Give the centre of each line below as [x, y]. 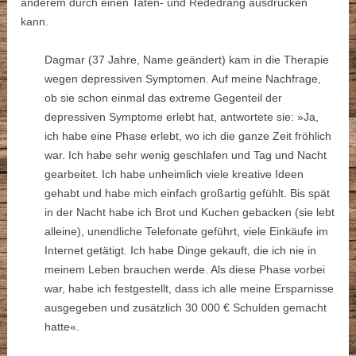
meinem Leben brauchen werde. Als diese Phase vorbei [185, 270]
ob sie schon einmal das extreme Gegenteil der [164, 98]
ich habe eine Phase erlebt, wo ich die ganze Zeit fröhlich [188, 136]
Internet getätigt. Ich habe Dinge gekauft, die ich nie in [181, 251]
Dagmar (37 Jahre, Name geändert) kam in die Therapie [187, 60]
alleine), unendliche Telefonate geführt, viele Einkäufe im [187, 232]
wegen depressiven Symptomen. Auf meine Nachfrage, [183, 79]
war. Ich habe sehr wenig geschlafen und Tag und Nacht [186, 155]
